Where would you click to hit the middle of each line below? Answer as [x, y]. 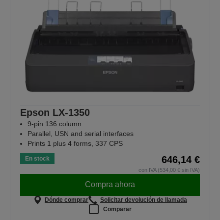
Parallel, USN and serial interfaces [81, 133]
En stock [37, 158]
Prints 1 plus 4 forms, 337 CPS [75, 143]
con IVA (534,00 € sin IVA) [169, 170]
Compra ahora [110, 185]
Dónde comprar [67, 200]
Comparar [117, 209]
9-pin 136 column [55, 124]
